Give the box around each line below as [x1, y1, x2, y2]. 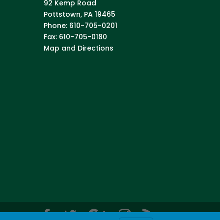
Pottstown [44, 9, 81, 19]
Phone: [44, 20, 70, 30]
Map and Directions [44, 43, 114, 53]
